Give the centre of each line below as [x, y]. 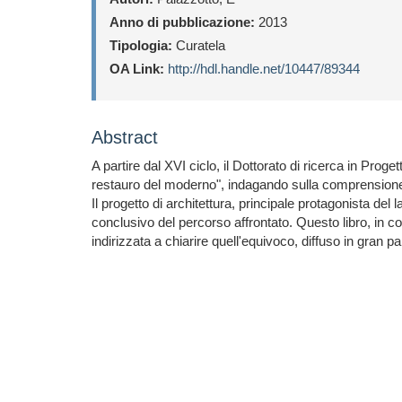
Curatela [199, 45]
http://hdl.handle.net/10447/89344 [264, 69]
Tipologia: [141, 45]
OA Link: [137, 69]
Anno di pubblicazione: [182, 22]
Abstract [125, 137]
